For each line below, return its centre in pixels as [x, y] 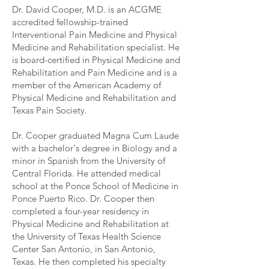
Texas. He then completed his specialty [89, 261]
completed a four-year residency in [80, 211]
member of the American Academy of [86, 85]
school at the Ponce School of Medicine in [95, 186]
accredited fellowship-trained [70, 22]
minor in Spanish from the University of [89, 161]
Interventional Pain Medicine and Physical [95, 35]
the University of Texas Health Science [86, 236]
